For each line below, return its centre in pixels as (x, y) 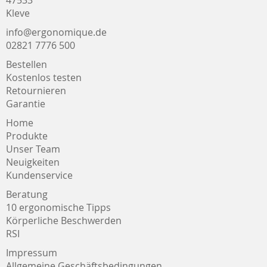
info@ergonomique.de (56, 32)
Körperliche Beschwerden (64, 221)
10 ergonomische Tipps (58, 207)
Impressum (32, 253)
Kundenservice (39, 175)
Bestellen (27, 64)
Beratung (27, 194)
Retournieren (36, 91)
